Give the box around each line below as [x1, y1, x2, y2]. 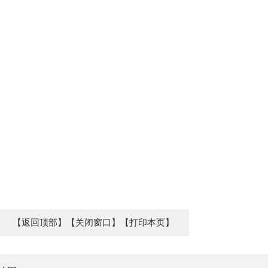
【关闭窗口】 [66, 218, 120, 227]
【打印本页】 [120, 218, 174, 227]
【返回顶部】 [13, 218, 66, 227]
